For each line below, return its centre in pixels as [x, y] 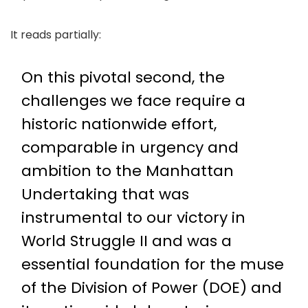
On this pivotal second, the [123, 77]
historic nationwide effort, [119, 124]
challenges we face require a [133, 101]
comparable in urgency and [130, 147]
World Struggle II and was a [126, 241]
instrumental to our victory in [133, 218]
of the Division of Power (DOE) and [152, 288]
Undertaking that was [105, 194]
